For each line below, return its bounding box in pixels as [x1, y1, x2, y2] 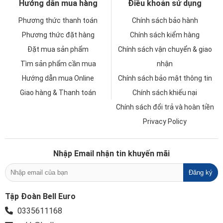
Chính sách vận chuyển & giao [117, 45, 212, 53]
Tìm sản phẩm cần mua [20, 59, 96, 68]
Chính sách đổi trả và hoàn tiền [115, 103, 214, 111]
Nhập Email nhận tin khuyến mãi [53, 148, 170, 158]
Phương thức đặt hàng [21, 30, 95, 39]
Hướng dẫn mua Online [22, 74, 94, 82]
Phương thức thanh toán [18, 16, 98, 24]
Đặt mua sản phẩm [27, 45, 89, 53]
